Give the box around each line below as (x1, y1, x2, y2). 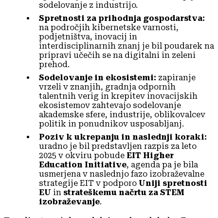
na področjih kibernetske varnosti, (39, 22, 179, 32)
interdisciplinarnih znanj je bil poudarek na (39, 41, 214, 51)
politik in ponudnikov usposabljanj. (39, 119, 184, 128)
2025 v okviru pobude (39, 150, 127, 160)
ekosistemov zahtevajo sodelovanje (39, 100, 181, 110)
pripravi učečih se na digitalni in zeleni (39, 50, 196, 60)
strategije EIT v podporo (39, 178, 139, 188)
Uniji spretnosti (139, 178, 207, 188)
